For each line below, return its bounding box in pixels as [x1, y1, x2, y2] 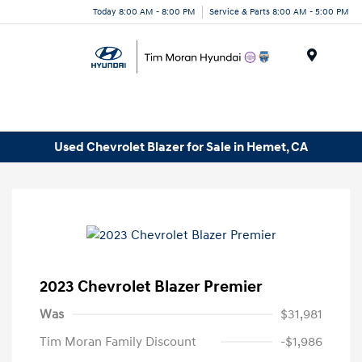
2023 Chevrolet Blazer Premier [40, 277, 263, 297]
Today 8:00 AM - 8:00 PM [93, 6, 196, 17]
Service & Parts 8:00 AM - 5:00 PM [209, 6, 349, 17]
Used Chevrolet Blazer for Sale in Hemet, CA [54, 138, 308, 155]
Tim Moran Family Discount [40, 334, 196, 351]
